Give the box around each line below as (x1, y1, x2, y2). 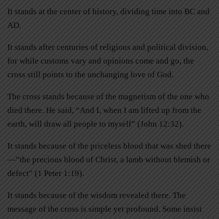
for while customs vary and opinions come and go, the (7, 56, 194, 66)
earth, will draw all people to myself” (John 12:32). (7, 119, 184, 129)
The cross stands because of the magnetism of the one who (7, 91, 209, 101)
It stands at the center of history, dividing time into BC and (7, 6, 210, 16)
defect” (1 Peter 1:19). (7, 168, 84, 178)
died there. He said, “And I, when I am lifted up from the (7, 105, 201, 115)
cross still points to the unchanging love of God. (7, 69, 174, 79)
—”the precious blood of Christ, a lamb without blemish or (7, 154, 210, 164)
